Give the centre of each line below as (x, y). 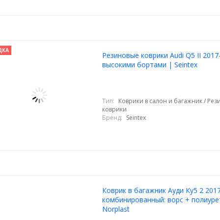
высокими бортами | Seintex (150, 65)
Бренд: (112, 117)
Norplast (116, 209)
